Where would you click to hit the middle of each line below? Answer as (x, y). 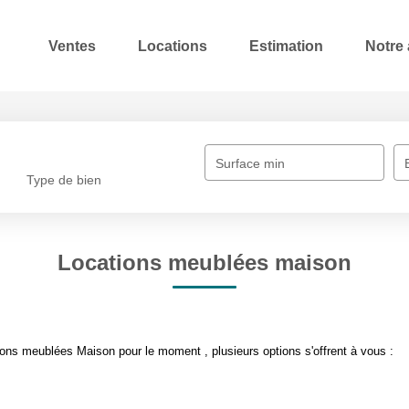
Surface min (251, 163)
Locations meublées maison (204, 262)
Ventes (72, 46)
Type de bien (64, 180)
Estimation (286, 46)
